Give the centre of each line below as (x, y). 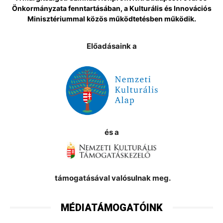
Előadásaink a (111, 46)
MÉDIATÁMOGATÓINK (111, 207)
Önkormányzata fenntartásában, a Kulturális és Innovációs (111, 8)
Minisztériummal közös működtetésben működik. (111, 19)
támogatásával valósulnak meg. (112, 178)
